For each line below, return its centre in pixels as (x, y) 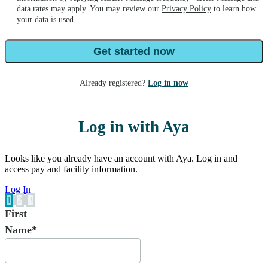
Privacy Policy (186, 9)
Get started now (134, 51)
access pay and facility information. (71, 169)
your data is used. (46, 20)
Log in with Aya (134, 127)
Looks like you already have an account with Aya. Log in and (121, 158)
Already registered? (114, 83)
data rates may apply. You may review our (89, 9)
